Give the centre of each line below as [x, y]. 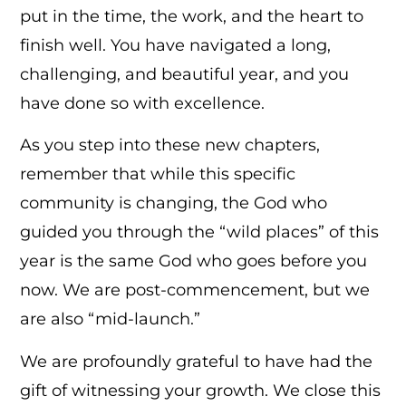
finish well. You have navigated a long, [176, 45]
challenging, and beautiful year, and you [185, 74]
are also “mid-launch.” [111, 319]
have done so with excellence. [143, 103]
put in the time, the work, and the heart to [192, 16]
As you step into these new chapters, [170, 145]
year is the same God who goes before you [194, 261]
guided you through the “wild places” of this [200, 232]
